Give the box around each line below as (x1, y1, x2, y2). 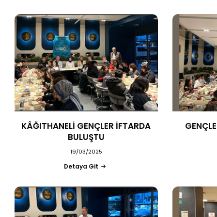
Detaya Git (64, 162, 99, 170)
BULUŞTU (67, 131, 105, 143)
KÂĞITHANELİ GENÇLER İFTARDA (21, 120, 151, 132)
